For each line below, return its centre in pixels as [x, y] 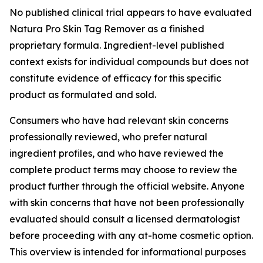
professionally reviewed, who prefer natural [108, 137]
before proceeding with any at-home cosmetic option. [131, 235]
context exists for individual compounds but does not [129, 62]
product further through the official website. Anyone [127, 186]
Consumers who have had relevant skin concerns [119, 120]
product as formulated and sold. [83, 95]
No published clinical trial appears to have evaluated [131, 12]
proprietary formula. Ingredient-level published [117, 45]
